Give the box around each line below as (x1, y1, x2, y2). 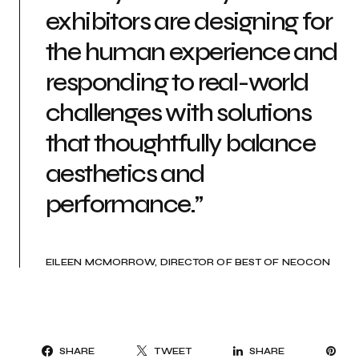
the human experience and (46, 36, 338, 68)
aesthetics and (46, 158, 205, 190)
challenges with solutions (46, 97, 311, 129)
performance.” (46, 188, 203, 220)
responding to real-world (46, 67, 309, 99)
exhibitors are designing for (46, 6, 333, 38)
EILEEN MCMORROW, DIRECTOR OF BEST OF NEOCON (46, 256, 331, 268)
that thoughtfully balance (46, 127, 315, 159)
